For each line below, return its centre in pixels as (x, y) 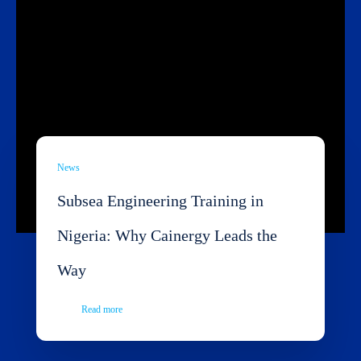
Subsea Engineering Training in (160, 201)
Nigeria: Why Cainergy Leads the (167, 236)
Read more (102, 310)
